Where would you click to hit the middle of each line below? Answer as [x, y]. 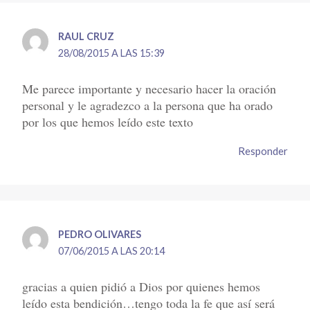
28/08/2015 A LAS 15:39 [112, 53]
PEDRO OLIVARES [100, 235]
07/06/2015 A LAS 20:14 [112, 251]
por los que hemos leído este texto [108, 121]
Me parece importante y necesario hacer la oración [149, 88]
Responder [263, 151]
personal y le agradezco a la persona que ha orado [148, 105]
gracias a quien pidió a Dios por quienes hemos [142, 286]
